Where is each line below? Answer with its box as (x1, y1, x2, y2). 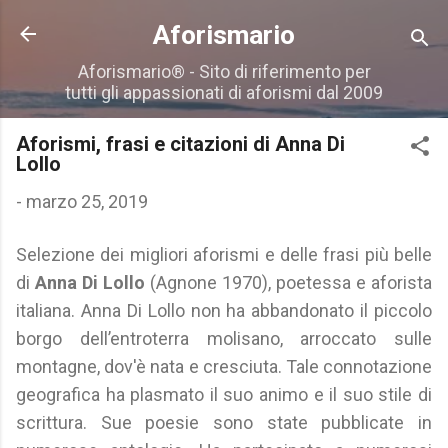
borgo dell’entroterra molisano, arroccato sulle (16, 328, 432, 349)
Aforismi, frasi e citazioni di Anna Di (16, 132, 345, 156)
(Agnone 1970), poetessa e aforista (145, 272, 432, 293)
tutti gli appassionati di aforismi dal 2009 (65, 82, 383, 103)
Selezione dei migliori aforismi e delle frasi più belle (16, 244, 432, 265)
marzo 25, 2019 (26, 191, 148, 212)
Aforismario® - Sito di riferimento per (77, 61, 371, 82)
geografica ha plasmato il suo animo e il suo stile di (16, 384, 432, 405)
